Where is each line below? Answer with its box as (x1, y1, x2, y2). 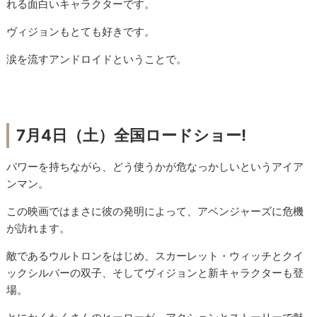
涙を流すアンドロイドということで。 (6, 52, 188, 67)
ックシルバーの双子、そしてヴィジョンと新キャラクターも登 (6, 266, 304, 280)
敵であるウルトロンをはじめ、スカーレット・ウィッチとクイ (6, 249, 304, 263)
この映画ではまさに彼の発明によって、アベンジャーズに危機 (6, 204, 304, 219)
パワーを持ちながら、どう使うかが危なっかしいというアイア (6, 160, 304, 174)
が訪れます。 (6, 221, 71, 236)
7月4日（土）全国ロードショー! (16, 126, 247, 145)
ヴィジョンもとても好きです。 (6, 25, 156, 39)
